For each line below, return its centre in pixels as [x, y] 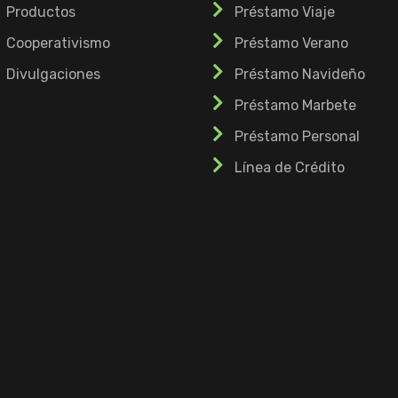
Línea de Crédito [290, 168]
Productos [40, 12]
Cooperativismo [58, 44]
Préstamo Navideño [300, 75]
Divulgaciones [53, 75]
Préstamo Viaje [285, 12]
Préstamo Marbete [295, 106]
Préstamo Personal [297, 137]
